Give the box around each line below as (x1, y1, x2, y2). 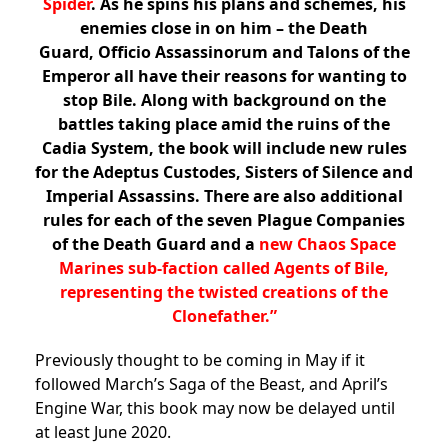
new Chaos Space (259, 232, 396, 255)
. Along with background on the (131, 88, 386, 111)
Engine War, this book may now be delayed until (35, 396, 395, 419)
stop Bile (62, 88, 132, 111)
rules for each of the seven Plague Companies (43, 208, 405, 231)
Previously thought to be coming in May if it (35, 348, 365, 371)
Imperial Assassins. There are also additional (45, 184, 403, 207)
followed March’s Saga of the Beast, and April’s (35, 372, 388, 395)
